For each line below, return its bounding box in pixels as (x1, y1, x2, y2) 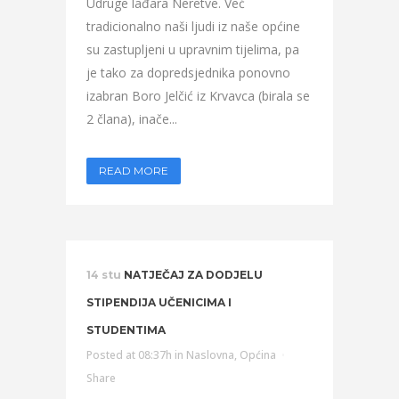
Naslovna (186, 347, 234, 362)
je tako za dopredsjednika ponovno (86, 64, 290, 81)
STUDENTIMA (86, 323, 166, 337)
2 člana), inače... (86, 110, 177, 127)
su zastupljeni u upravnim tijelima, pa (86, 41, 299, 58)
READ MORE (99, 164, 168, 177)
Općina (240, 347, 276, 362)
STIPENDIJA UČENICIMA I (86, 296, 232, 309)
